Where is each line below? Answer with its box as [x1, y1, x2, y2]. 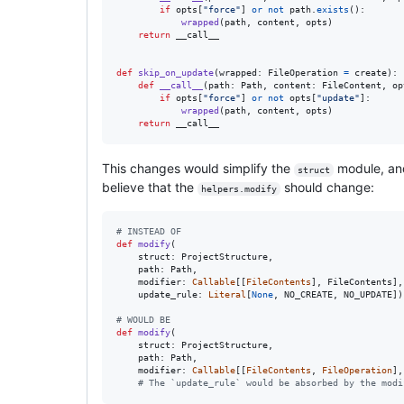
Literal [208, 289, 246, 299]
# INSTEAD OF [116, 225, 181, 236]
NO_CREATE [284, 289, 333, 299]
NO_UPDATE [344, 289, 392, 299]
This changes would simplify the [102, 160, 294, 176]
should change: [280, 179, 374, 195]
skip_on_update [138, 67, 214, 78]
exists [317, 4, 349, 14]
